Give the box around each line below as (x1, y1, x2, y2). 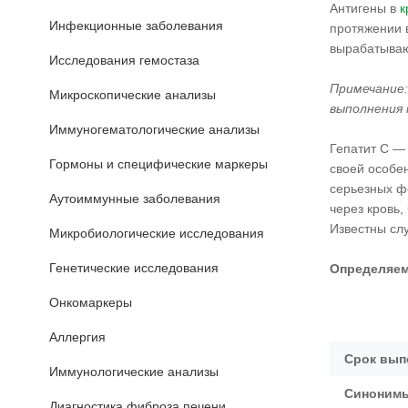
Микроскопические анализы (49, 87, 216, 102)
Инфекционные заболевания (49, 18, 223, 33)
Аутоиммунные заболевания (49, 191, 220, 206)
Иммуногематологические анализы (49, 122, 260, 137)
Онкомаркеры (49, 295, 132, 310)
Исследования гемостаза (49, 53, 199, 67)
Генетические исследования (49, 260, 219, 275)
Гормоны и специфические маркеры (49, 157, 268, 171)
